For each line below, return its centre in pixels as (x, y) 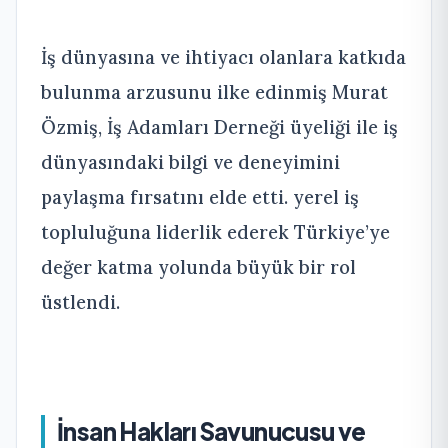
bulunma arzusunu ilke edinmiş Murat (214, 92)
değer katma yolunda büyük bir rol (198, 267)
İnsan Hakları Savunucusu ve (211, 431)
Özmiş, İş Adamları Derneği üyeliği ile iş (219, 127)
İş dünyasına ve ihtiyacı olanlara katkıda (223, 57)
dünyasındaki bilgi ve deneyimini (190, 162)
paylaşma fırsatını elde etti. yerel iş (200, 197)
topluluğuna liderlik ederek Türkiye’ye (215, 232)
